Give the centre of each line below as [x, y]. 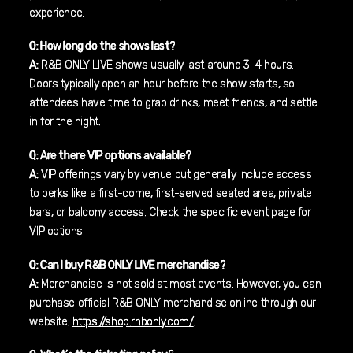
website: [51, 321]
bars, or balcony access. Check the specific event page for [170, 213]
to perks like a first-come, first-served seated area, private [171, 194]
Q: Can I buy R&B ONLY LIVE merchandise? [128, 265]
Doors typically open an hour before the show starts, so [162, 84]
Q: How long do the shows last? [103, 46]
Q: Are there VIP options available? [111, 156]
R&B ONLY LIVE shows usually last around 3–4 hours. [166, 65]
